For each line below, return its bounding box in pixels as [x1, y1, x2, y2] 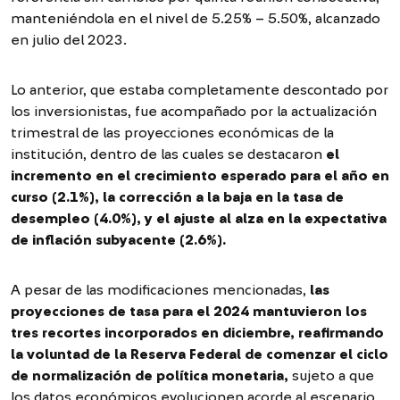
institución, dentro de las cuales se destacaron [11, 146, 326, 162]
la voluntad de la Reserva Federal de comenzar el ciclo [11, 346, 388, 362]
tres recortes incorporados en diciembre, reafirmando [11, 325, 384, 340]
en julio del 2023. [11, 32, 127, 47]
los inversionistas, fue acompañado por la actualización [11, 104, 377, 119]
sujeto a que [292, 368, 374, 383]
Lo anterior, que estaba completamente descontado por [11, 82, 388, 97]
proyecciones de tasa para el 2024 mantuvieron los [11, 304, 367, 319]
